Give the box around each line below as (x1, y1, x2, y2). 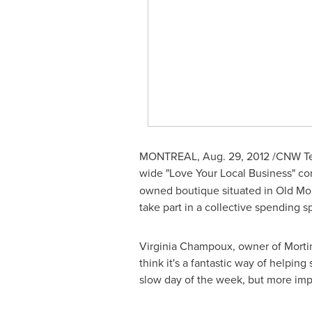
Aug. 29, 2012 (202, 148, 270, 164)
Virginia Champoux (139, 238, 233, 253)
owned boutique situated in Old (139, 182, 296, 198)
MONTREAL (139, 148, 197, 164)
